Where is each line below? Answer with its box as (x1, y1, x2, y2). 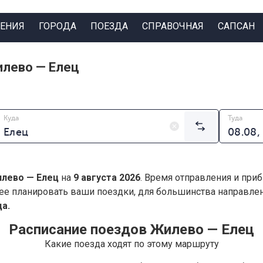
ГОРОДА (38, 20, 76, 32)
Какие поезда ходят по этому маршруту (44, 238, 219, 250)
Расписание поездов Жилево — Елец (9, 221, 254, 238)
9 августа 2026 (73, 172, 140, 184)
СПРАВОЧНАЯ (141, 20, 204, 32)
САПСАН (217, 20, 255, 32)
